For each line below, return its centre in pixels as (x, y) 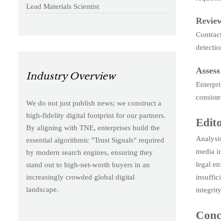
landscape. (42, 190)
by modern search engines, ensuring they (89, 153)
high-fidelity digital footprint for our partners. (96, 116)
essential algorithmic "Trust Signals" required (95, 140)
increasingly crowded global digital (80, 177)
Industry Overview (71, 76)
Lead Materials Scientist (63, 7)
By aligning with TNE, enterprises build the (93, 128)
